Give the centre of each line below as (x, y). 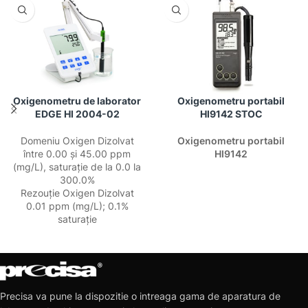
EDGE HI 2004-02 (77, 114)
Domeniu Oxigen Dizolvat (77, 141)
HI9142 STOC (231, 114)
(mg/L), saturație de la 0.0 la (77, 167)
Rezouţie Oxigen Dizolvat (77, 193)
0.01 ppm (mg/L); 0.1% (77, 206)
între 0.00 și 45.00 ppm (77, 154)
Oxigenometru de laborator (77, 101)
